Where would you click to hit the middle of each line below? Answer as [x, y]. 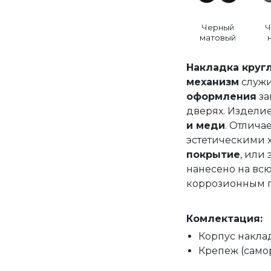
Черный [218, 27]
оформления [221, 96]
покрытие [213, 155]
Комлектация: [224, 219]
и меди [205, 126]
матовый [218, 38]
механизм [212, 82]
